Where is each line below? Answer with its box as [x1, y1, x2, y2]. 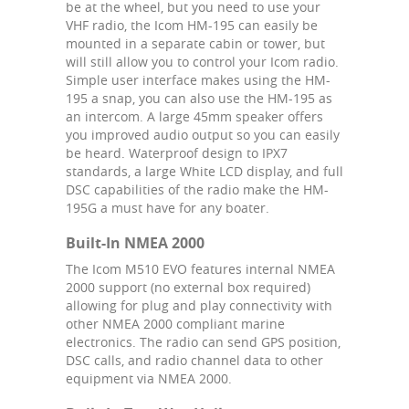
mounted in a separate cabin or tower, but [66, 34, 325, 52]
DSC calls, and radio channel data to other [66, 351, 323, 369]
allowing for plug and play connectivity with [66, 296, 332, 314]
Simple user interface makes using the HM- [66, 70, 330, 89]
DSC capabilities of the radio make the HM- [66, 180, 329, 198]
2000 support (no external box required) [66, 278, 310, 296]
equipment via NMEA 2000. [66, 369, 232, 387]
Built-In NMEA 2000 [66, 232, 204, 253]
